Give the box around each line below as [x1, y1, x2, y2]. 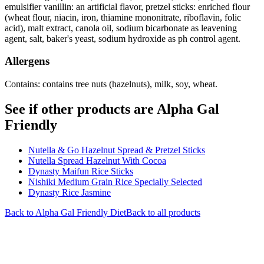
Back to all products [126, 207, 200, 217]
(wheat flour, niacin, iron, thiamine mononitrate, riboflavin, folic [5, 12, 241, 22]
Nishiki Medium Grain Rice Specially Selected [28, 177, 202, 187]
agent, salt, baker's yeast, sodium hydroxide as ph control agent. [5, 33, 240, 44]
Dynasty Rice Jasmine [28, 187, 111, 197]
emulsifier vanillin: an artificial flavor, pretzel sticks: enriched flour [5, 1, 250, 12]
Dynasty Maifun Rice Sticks [28, 166, 133, 176]
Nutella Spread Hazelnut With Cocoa [28, 156, 166, 166]
